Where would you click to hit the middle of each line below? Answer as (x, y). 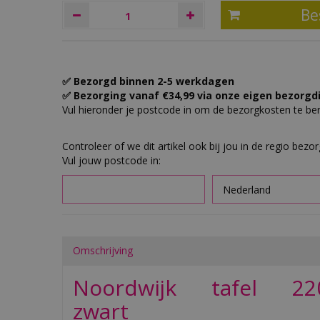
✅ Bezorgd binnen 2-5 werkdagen (148, 81)
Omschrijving (103, 250)
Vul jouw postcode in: (111, 160)
